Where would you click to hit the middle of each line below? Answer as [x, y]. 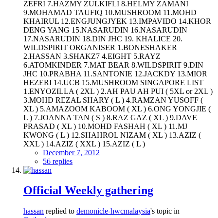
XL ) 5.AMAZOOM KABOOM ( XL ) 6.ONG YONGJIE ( [117, 109]
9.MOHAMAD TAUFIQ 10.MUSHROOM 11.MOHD [110, 12]
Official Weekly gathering [88, 191]
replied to [60, 211]
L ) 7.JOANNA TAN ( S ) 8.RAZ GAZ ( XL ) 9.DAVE [110, 117]
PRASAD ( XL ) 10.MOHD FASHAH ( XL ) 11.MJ [105, 126]
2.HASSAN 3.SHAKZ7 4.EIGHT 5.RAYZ [92, 56]
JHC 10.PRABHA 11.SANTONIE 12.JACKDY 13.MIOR [115, 73]
